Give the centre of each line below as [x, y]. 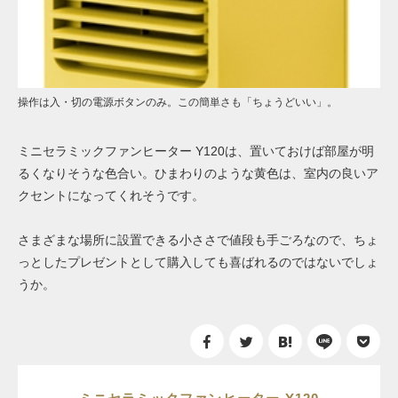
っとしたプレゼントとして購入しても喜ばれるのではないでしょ [198, 263]
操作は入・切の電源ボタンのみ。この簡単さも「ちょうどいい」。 [178, 102]
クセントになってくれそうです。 [111, 195]
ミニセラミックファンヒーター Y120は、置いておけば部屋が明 [196, 151]
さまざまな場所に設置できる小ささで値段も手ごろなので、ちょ [198, 240]
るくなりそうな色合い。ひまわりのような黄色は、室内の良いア [198, 173]
